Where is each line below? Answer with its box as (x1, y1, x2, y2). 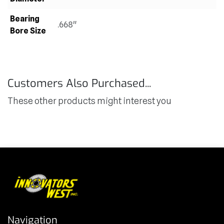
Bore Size (9, 25, 46, 35)
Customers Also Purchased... (7, 75, 151, 90)
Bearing (9, 13, 39, 23)
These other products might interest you (7, 95, 171, 106)
